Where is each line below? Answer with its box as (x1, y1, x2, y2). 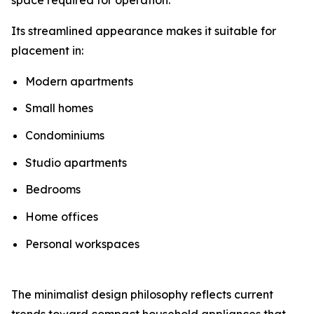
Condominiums (25, 128, 104, 143)
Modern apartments (25, 74, 133, 88)
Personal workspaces (25, 236, 139, 251)
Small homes (25, 101, 93, 116)
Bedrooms (25, 182, 81, 197)
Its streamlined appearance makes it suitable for (11, 23, 276, 38)
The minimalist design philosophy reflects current (11, 287, 273, 301)
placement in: (11, 43, 83, 57)
